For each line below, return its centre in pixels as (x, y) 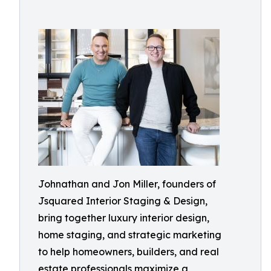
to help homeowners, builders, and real (129, 252)
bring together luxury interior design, (124, 218)
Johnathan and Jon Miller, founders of (127, 184)
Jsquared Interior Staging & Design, (123, 201)
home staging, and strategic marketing (130, 235)
